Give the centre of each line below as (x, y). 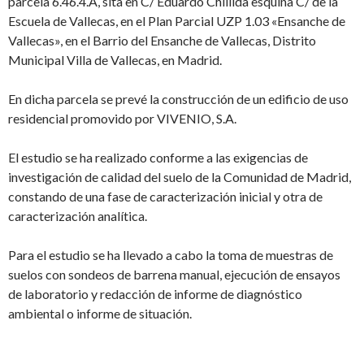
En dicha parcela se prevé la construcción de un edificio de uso (178, 99)
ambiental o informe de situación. (100, 313)
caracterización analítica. (78, 216)
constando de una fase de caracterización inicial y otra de (165, 196)
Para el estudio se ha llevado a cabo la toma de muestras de (171, 255)
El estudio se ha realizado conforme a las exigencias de (158, 157)
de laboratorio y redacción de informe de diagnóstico (155, 294)
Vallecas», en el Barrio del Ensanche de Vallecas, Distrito (162, 40)
